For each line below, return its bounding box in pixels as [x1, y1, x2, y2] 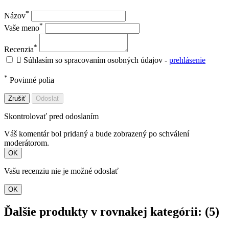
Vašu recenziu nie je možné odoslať [4, 167, 119, 176]
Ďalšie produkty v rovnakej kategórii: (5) [4, 205, 219, 219]
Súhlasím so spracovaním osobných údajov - [24, 55, 169, 64]
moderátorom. [4, 139, 49, 148]
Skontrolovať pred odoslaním [4, 112, 99, 121]
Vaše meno [4, 23, 39, 32]
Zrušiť [8, 95, 26, 103]
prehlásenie [169, 55, 205, 64]
